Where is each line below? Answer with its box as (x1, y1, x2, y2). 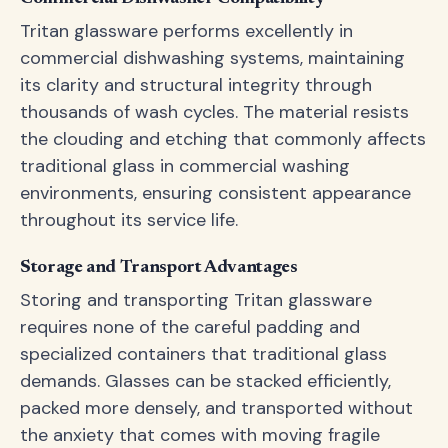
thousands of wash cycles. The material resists (20, 100, 409, 124)
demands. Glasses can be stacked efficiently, (20, 369, 391, 393)
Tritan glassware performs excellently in (20, 19, 353, 43)
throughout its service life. (20, 208, 238, 232)
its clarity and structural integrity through (20, 73, 372, 97)
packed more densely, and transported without (20, 396, 413, 420)
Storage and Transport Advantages (20, 259, 298, 277)
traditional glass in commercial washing (20, 154, 350, 178)
